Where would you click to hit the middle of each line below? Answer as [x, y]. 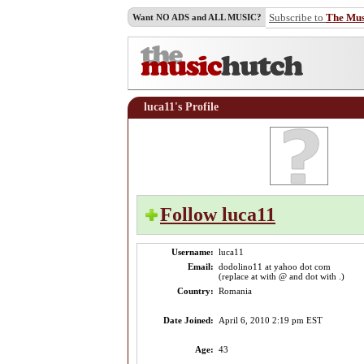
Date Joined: [188, 320]
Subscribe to [297, 17]
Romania [235, 291]
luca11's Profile [181, 107]
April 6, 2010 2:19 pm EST [271, 320]
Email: [201, 266]
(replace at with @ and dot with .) [282, 276]
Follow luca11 [218, 214]
